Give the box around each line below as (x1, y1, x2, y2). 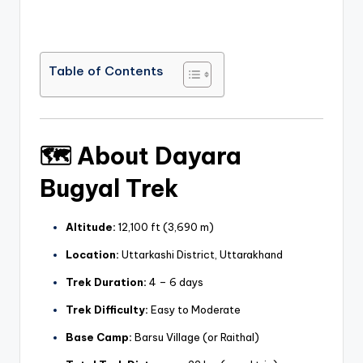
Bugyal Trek (40, 173, 178, 203)
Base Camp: (66, 330, 132, 344)
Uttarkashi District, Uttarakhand (119, 247, 283, 261)
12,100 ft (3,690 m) (116, 220, 214, 233)
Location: (66, 247, 119, 261)
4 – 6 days (147, 275, 203, 288)
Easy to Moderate (148, 302, 241, 316)
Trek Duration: (66, 275, 147, 288)
